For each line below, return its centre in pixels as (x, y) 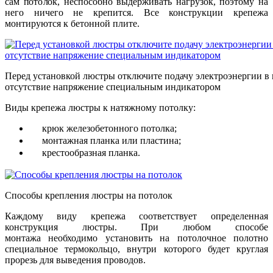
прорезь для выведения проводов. (75, 260)
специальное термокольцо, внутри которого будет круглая (136, 249)
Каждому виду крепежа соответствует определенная (136, 216)
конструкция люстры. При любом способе (136, 227)
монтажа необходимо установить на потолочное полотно (136, 238)
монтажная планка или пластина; (112, 140)
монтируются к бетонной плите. (72, 24)
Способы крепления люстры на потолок (89, 195)
